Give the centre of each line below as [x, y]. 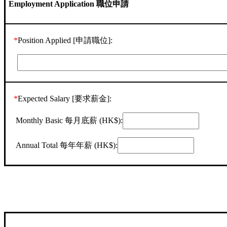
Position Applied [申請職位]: [65, 41]
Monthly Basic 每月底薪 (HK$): [68, 120]
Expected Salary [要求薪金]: [65, 99]
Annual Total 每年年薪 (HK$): [66, 145]
